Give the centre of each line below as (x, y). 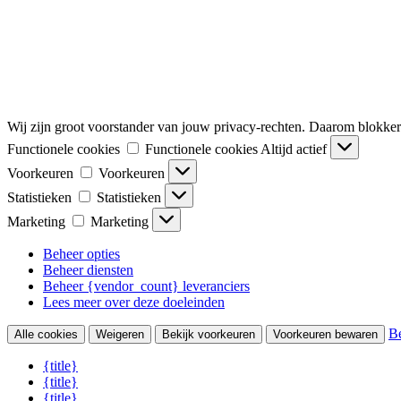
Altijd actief (295, 149)
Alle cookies (46, 334)
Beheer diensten (88, 269)
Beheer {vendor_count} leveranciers (146, 286)
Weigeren (120, 334)
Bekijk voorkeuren (209, 334)
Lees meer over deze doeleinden (134, 302)
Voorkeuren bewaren (325, 334)
